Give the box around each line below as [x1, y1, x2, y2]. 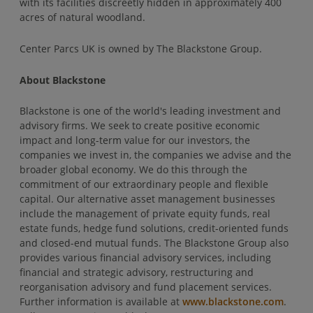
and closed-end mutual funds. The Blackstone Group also [20, 236, 289, 250]
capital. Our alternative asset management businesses [20, 192, 275, 206]
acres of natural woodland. [20, 10, 145, 24]
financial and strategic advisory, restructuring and [20, 265, 254, 279]
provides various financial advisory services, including [20, 251, 271, 265]
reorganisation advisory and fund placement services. [20, 280, 272, 294]
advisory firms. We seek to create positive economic [20, 119, 260, 133]
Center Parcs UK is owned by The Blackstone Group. [20, 41, 262, 55]
